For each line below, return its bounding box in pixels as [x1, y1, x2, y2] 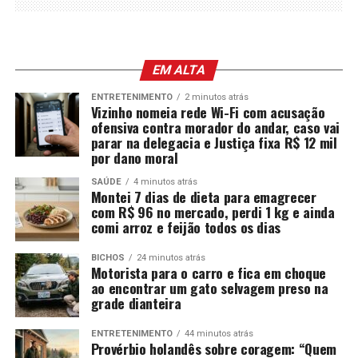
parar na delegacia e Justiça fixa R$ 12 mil [90, 131, 337, 153]
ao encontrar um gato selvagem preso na [90, 276, 328, 298]
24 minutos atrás [136, 252, 205, 263]
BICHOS [90, 252, 125, 263]
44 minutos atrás [184, 328, 253, 339]
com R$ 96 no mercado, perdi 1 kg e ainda [90, 201, 335, 222]
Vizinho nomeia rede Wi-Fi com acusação [90, 101, 325, 122]
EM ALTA [150, 62, 208, 78]
